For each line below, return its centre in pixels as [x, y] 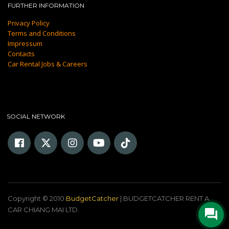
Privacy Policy [29, 23]
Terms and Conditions [42, 33]
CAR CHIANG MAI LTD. [43, 209]
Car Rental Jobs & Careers [48, 64]
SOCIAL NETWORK [36, 116]
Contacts [21, 53]
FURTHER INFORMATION [46, 5]
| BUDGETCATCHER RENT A [164, 198]
